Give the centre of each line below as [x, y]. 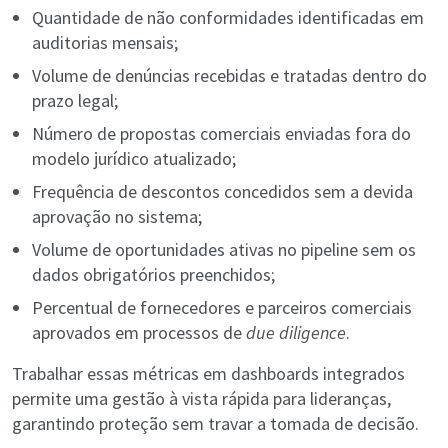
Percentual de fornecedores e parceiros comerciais [222, 308]
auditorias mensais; [105, 43]
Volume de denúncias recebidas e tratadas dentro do [229, 76]
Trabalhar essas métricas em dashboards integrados [208, 374]
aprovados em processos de [139, 333]
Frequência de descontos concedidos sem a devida [222, 192]
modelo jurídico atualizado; [134, 159]
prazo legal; [75, 101]
